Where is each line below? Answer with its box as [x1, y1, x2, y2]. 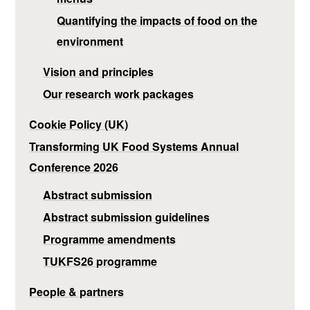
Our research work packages [43, 85, 194, 102]
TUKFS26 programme [43, 253, 158, 269]
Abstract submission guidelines [43, 208, 210, 225]
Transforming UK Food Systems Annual [29, 138, 239, 154]
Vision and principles [43, 63, 154, 80]
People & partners [29, 283, 125, 300]
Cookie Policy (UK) [29, 116, 129, 132]
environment [57, 33, 124, 49]
